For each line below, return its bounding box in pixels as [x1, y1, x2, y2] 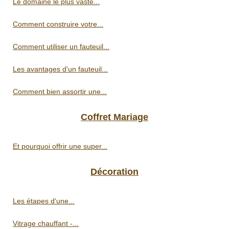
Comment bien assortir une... [13, 87, 107, 96]
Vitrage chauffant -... [13, 219, 79, 227]
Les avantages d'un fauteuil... [13, 64, 108, 73]
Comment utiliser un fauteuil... [13, 42, 109, 51]
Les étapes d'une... [13, 196, 75, 205]
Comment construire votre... [13, 19, 103, 28]
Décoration [90, 166, 139, 177]
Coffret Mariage [81, 111, 148, 122]
